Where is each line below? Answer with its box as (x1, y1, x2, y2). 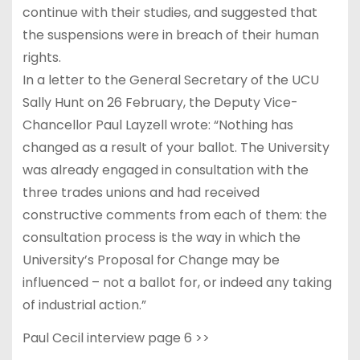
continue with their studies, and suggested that (22, 2, 317, 22)
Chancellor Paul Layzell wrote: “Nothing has (22, 115, 293, 134)
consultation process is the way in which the (22, 227, 301, 247)
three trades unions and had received (22, 182, 260, 202)
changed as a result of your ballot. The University (22, 137, 329, 157)
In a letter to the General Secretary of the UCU (22, 70, 319, 89)
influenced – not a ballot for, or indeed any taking (22, 272, 332, 292)
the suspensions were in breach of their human (22, 25, 319, 44)
